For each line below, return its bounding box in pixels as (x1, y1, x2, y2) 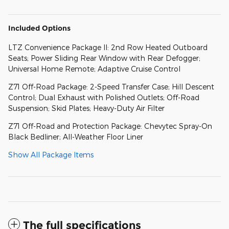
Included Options (8, 23, 71, 33)
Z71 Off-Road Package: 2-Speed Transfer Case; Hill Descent (8, 82, 214, 91)
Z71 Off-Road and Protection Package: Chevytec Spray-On (8, 121, 212, 130)
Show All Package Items (8, 150, 94, 159)
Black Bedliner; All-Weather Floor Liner (8, 132, 143, 141)
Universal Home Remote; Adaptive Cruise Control (8, 64, 180, 73)
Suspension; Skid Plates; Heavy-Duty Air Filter (8, 103, 165, 112)
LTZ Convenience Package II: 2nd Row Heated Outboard (8, 42, 208, 52)
